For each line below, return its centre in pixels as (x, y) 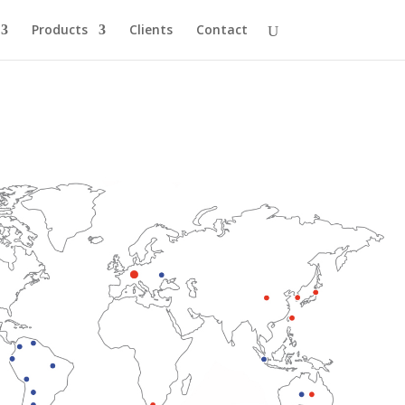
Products (59, 29)
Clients (151, 29)
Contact (221, 29)
